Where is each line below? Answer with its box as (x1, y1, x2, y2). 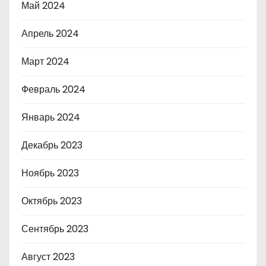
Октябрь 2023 (21, 194, 82, 208)
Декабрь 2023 (21, 138, 83, 153)
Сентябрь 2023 (21, 222, 88, 236)
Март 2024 (21, 55, 69, 69)
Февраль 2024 (21, 83, 85, 97)
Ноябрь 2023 (21, 166, 79, 180)
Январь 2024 (21, 110, 80, 125)
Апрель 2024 (21, 27, 79, 41)
